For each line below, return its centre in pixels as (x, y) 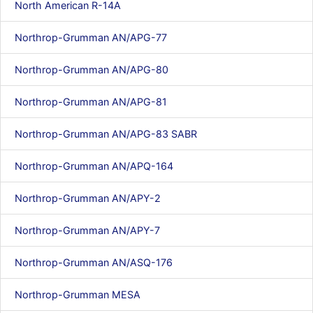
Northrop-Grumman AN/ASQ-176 (94, 262)
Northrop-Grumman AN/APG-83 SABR (106, 134)
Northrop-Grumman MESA (78, 294)
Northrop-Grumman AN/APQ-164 (94, 166)
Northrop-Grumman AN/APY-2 (88, 198)
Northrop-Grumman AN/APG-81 (91, 102)
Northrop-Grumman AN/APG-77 (91, 37)
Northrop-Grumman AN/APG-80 (92, 70)
